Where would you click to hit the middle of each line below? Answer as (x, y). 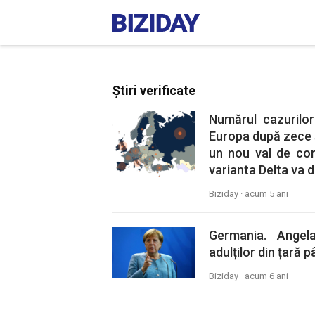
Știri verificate (154, 90)
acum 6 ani (266, 276)
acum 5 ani (266, 194)
